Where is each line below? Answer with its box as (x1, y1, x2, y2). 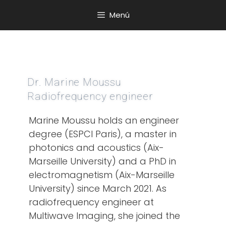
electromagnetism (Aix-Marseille (29, 168, 175, 182)
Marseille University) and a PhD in (29, 155, 177, 168)
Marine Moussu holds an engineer (29, 114, 180, 127)
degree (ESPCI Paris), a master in (29, 128, 177, 141)
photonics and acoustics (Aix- (29, 141, 164, 154)
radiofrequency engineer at (29, 196, 154, 209)
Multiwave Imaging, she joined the (29, 209, 181, 222)
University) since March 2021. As (29, 182, 167, 195)
